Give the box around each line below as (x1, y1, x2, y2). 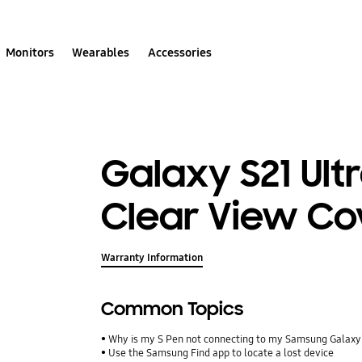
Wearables (72, 44, 130, 60)
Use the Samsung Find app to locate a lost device (108, 347, 335, 360)
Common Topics (101, 297, 244, 322)
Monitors (6, 44, 55, 60)
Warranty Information (101, 251, 204, 265)
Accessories (147, 44, 212, 60)
